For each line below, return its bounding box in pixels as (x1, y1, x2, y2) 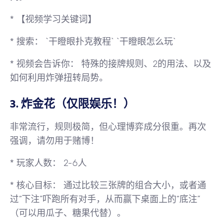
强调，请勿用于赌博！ (10, 135, 99, 146)
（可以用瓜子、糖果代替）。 (10, 208, 126, 219)
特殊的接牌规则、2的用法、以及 (79, 58, 211, 69)
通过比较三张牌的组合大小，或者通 (61, 180, 206, 191)
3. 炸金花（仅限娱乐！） (10, 95, 135, 113)
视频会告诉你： (16, 58, 79, 69)
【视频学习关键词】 (16, 14, 97, 25)
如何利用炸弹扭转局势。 (10, 72, 108, 83)
